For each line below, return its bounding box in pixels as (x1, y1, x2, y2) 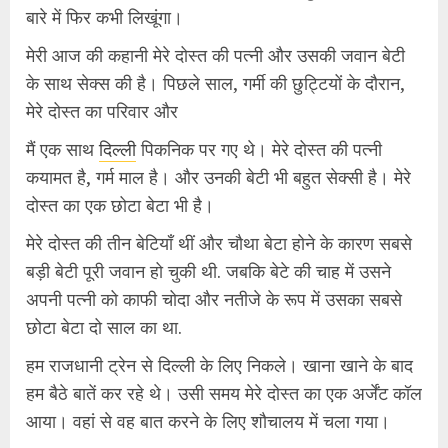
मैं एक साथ (26, 136, 99, 161)
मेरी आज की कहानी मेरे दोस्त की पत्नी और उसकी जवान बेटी (26, 42, 405, 67)
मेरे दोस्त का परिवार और (26, 98, 178, 123)
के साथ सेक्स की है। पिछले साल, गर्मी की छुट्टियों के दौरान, (26, 70, 405, 95)
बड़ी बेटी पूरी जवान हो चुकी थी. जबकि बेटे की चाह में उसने (26, 258, 391, 283)
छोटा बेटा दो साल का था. (26, 314, 182, 339)
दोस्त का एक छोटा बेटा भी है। (26, 192, 214, 217)
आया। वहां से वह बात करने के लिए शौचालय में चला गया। (26, 408, 390, 433)
